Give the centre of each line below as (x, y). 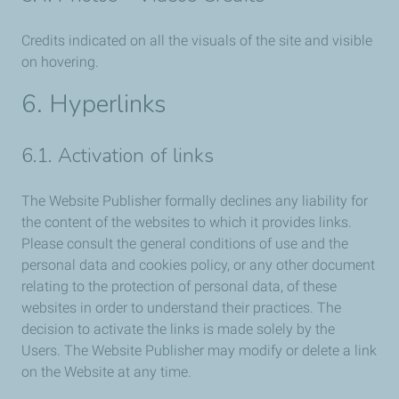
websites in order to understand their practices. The (181, 308)
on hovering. (60, 62)
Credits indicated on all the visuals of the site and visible (197, 41)
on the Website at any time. (106, 372)
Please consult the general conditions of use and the (185, 244)
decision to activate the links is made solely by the (178, 329)
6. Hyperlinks (94, 104)
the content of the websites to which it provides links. (187, 222)
